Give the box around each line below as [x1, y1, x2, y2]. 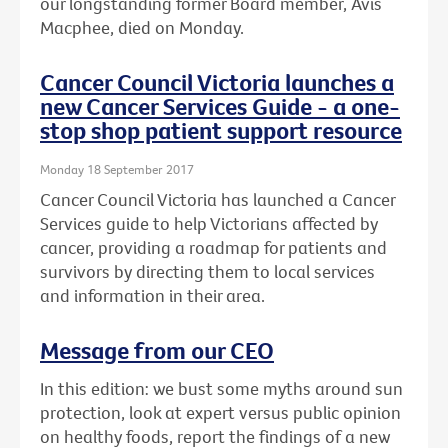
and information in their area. [40, 283, 265, 307]
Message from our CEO [40, 334, 274, 365]
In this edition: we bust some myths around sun [40, 376, 403, 400]
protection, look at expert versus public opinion [40, 400, 401, 424]
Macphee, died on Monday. [40, 16, 244, 40]
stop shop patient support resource [40, 115, 402, 146]
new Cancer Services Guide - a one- [40, 91, 400, 122]
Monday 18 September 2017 [40, 161, 194, 178]
